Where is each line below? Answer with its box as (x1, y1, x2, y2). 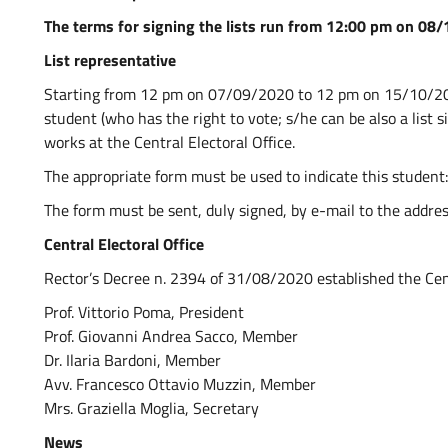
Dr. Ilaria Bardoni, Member (44, 348, 221, 372)
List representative (44, 48, 176, 72)
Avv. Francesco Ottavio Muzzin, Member (44, 372, 316, 396)
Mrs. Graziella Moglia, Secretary (44, 396, 259, 420)
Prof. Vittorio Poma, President (44, 300, 244, 324)
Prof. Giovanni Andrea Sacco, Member (44, 324, 298, 348)
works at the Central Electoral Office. (44, 130, 295, 154)
